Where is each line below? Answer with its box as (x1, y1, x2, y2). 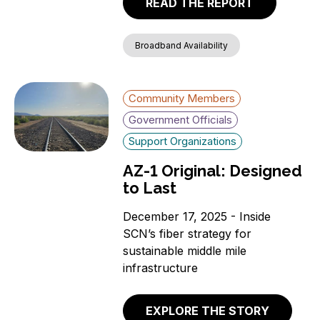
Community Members (129, 91, 236, 105)
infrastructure (123, 260, 199, 275)
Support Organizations (129, 134, 237, 148)
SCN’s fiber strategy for (123, 226, 252, 241)
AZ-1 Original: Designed (123, 161, 303, 180)
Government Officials (129, 112, 233, 126)
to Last (123, 178, 177, 197)
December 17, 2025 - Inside (123, 209, 271, 224)
